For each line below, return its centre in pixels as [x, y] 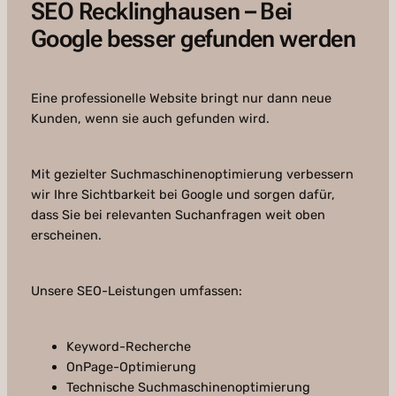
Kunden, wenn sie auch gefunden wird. [150, 119]
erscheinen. [66, 236]
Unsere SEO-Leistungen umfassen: [136, 291]
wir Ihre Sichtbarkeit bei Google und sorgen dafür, [183, 195]
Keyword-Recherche [128, 347]
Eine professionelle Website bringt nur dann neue [181, 99]
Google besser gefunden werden [193, 39]
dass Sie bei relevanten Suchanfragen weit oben [178, 215]
